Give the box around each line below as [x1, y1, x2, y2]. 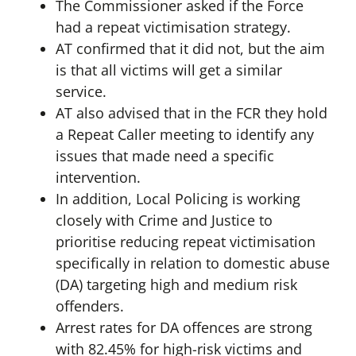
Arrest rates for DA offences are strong [55, 318, 312, 338]
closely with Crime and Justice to [55, 211, 273, 230]
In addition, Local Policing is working [55, 189, 300, 209]
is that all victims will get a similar [55, 60, 282, 80]
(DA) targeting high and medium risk [55, 275, 297, 295]
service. [55, 82, 106, 102]
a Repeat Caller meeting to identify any [55, 125, 314, 145]
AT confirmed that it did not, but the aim [55, 39, 325, 59]
